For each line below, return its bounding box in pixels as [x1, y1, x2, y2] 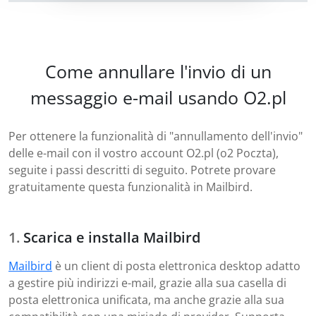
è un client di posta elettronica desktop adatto [52, 258, 300, 274]
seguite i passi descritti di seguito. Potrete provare [8, 162, 276, 178]
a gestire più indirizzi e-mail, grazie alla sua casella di [8, 275, 286, 291]
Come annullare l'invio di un [44, 59, 272, 84]
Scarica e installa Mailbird [23, 228, 200, 248]
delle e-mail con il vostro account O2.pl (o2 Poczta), [8, 145, 279, 162]
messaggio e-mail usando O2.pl [30, 85, 286, 110]
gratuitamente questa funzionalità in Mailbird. [8, 179, 253, 195]
